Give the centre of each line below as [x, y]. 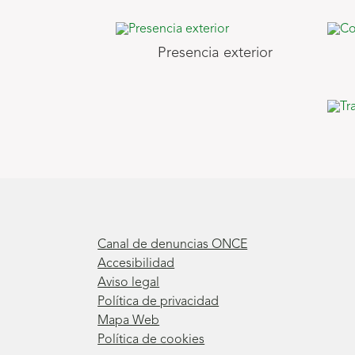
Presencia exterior [215, 53]
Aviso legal [129, 283]
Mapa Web [129, 321]
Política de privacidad [158, 302]
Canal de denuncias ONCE [173, 245]
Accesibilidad [136, 264]
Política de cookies [151, 340]
